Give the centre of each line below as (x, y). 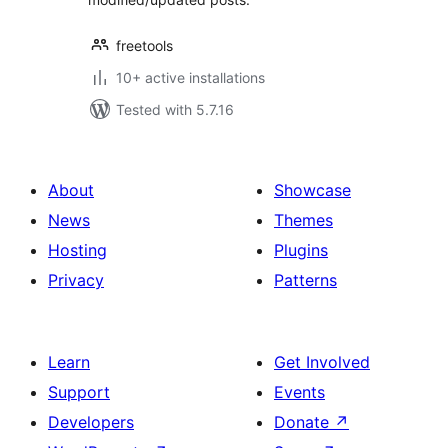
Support (79, 392)
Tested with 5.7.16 (175, 109)
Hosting (77, 250)
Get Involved (322, 362)
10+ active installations (190, 77)
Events (299, 392)
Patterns (305, 280)
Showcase (312, 190)
